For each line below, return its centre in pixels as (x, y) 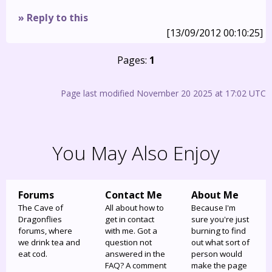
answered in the (135, 254)
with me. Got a (131, 231)
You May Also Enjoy (136, 153)
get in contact (129, 219)
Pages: (133, 60)
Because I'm (214, 208)
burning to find (219, 231)
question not (128, 243)
